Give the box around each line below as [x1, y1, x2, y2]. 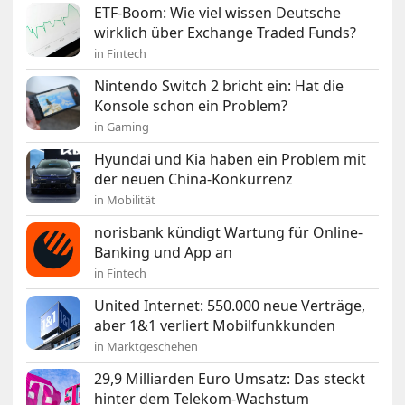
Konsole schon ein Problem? [94, 96, 288, 117]
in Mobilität [94, 192, 156, 209]
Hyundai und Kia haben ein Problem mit [94, 149, 367, 170]
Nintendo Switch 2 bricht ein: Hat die [94, 76, 344, 97]
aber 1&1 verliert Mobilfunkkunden [94, 316, 336, 336]
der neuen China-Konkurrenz [94, 169, 294, 190]
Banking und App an [94, 242, 233, 263]
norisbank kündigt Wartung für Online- [94, 222, 363, 243]
